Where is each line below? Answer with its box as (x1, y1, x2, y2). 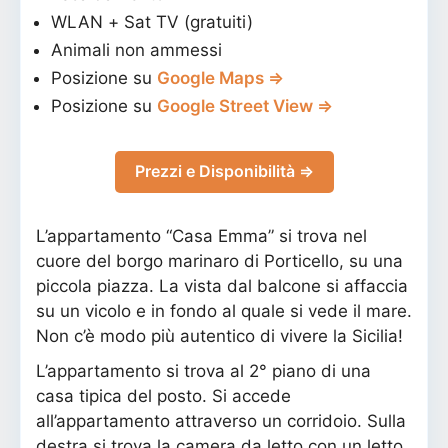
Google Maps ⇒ (157, 67, 284, 88)
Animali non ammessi (51, 39, 222, 60)
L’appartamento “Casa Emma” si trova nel (36, 225, 367, 246)
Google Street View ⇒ (157, 95, 333, 116)
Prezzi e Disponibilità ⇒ (134, 160, 314, 181)
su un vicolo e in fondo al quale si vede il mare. (36, 300, 412, 321)
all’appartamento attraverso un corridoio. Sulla (36, 410, 406, 431)
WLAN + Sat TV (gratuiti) (51, 11, 253, 32)
